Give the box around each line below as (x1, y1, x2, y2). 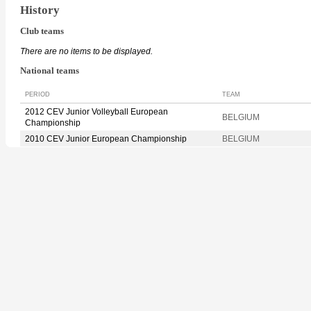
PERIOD (25, 90, 50, 98)
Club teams (20, 26, 64, 37)
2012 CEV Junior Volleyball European (25, 106, 168, 117)
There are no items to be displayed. (20, 47, 153, 57)
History (20, 3, 60, 17)
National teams (20, 66, 79, 76)
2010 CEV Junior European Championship (25, 133, 187, 144)
